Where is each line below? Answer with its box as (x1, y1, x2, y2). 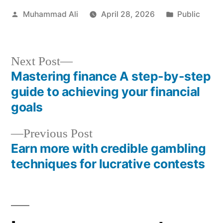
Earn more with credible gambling (11, 140, 206, 156)
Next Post (11, 53, 60, 69)
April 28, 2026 (101, 9, 155, 19)
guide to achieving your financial (11, 84, 200, 99)
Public (177, 9, 201, 19)
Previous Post (23, 125, 93, 141)
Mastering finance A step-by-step (11, 68, 211, 84)
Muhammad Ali (22, 9, 78, 19)
